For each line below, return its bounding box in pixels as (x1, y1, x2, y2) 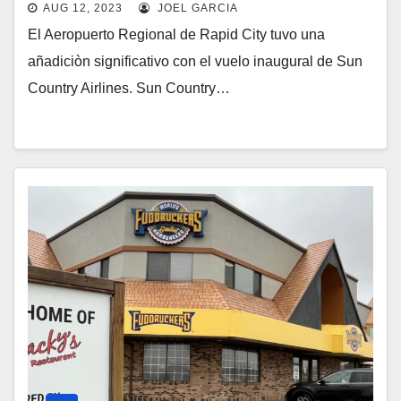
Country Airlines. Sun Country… (28, 80, 230, 96)
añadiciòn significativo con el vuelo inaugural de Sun (28, 53, 363, 69)
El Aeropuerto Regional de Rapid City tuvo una (28, 26, 325, 42)
